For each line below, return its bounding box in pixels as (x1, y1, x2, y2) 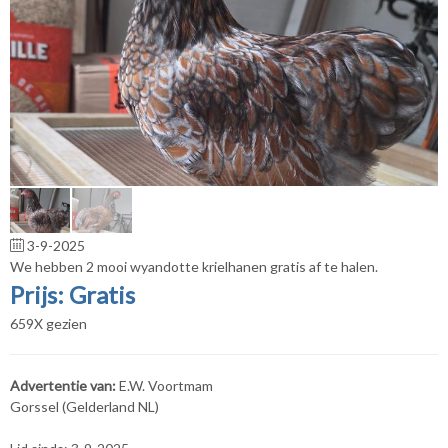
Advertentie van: (10, 376, 119, 394)
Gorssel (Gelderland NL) (10, 397, 159, 415)
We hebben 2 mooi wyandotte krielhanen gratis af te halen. (10, 257, 378, 275)
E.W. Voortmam (119, 376, 213, 394)
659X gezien (10, 314, 87, 332)
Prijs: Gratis (10, 279, 135, 309)
